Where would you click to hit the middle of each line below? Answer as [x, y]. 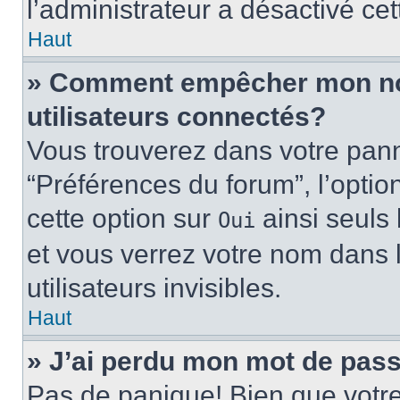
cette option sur [122, 218]
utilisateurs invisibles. [154, 288]
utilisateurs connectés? [176, 117]
